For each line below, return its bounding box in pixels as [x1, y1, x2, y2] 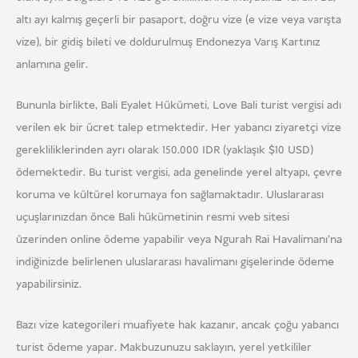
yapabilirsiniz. [16, 276, 82, 292]
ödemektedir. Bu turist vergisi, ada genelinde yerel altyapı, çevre [16, 164, 342, 181]
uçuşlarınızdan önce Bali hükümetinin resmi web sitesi [16, 209, 289, 225]
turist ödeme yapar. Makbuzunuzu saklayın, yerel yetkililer [16, 340, 312, 356]
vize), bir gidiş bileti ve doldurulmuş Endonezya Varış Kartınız [16, 34, 320, 50]
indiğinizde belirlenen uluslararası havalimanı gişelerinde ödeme [16, 253, 334, 270]
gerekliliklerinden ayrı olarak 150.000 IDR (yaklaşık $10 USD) [16, 141, 313, 158]
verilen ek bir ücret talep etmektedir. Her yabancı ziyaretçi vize [16, 119, 341, 136]
